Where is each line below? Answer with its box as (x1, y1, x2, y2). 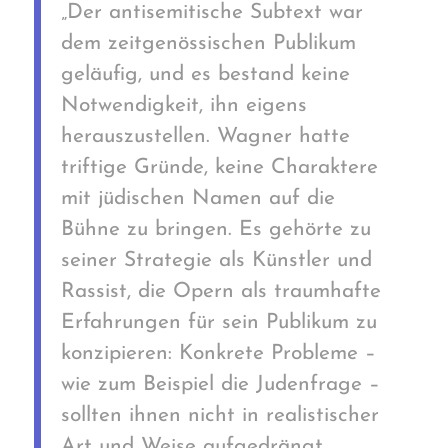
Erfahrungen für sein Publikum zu (60, 311, 377, 333)
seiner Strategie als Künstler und (60, 249, 372, 271)
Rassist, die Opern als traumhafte (60, 280, 381, 302)
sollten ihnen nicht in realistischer (60, 404, 379, 426)
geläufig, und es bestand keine (60, 63, 350, 85)
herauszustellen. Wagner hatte (60, 125, 350, 147)
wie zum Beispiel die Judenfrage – (60, 373, 380, 395)
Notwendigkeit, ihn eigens (60, 94, 307, 116)
